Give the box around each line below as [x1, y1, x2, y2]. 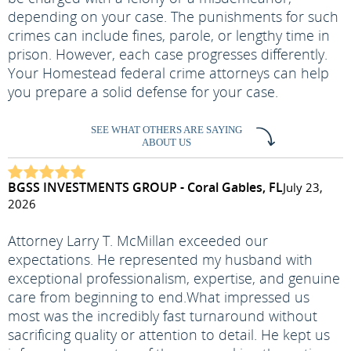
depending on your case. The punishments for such [8, 7, 338, 26]
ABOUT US [141, 136, 191, 148]
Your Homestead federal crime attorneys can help [8, 63, 329, 82]
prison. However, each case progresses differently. [8, 45, 327, 63]
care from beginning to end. [8, 288, 186, 306]
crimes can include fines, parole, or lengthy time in [8, 26, 330, 45]
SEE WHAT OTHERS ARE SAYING [90, 124, 242, 136]
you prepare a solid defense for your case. [8, 82, 278, 101]
